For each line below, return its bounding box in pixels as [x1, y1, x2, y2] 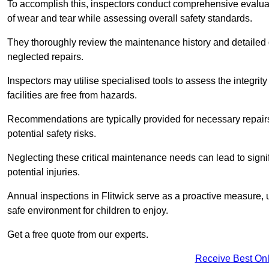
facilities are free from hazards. [7, 90, 137, 101]
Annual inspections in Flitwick [7, 191, 134, 202]
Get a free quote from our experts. [7, 229, 148, 240]
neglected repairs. [7, 52, 83, 62]
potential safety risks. [7, 128, 96, 139]
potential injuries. [7, 167, 82, 178]
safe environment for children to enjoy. [7, 205, 168, 216]
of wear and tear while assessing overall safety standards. [7, 13, 255, 24]
